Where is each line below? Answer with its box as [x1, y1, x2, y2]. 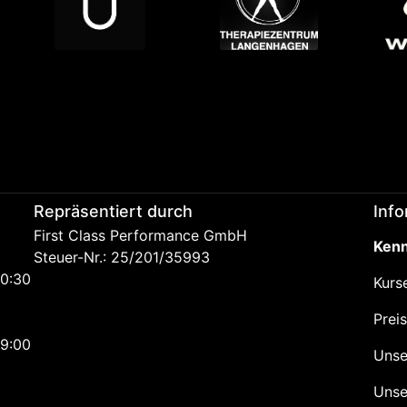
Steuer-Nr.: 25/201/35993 [34, 247, 211, 266]
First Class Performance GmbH [34, 225, 248, 244]
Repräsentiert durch [34, 202, 194, 222]
